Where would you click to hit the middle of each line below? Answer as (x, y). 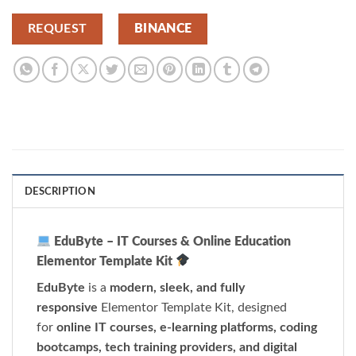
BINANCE (163, 29)
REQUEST (57, 29)
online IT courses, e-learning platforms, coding (187, 327)
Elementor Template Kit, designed (192, 307)
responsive (67, 307)
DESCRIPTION (60, 191)
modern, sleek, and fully (177, 287)
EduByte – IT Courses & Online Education (171, 241)
